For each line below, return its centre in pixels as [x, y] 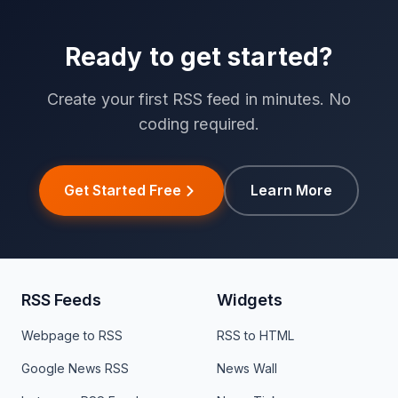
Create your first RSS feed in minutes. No [199, 99]
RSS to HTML [255, 336]
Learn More [292, 191]
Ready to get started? [199, 57]
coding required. [199, 124]
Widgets [250, 300]
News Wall [247, 369]
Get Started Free [123, 191]
